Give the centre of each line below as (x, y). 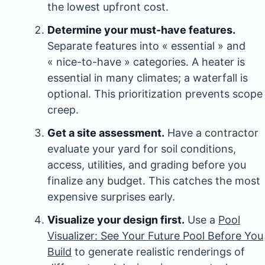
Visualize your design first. (116, 219)
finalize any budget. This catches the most (154, 180)
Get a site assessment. (106, 132)
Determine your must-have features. (141, 30)
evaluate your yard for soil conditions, (142, 148)
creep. (63, 109)
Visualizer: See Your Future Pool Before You (155, 235)
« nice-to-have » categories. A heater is (146, 62)
